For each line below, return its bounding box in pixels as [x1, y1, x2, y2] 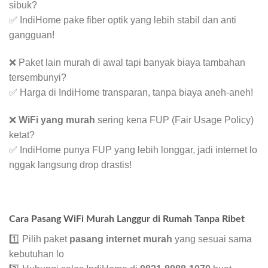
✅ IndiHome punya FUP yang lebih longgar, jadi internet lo [9, 144, 257, 155]
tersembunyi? [9, 72, 66, 83]
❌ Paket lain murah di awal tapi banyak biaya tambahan [9, 57, 245, 68]
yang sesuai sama [172, 234, 252, 245]
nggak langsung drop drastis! [9, 159, 132, 170]
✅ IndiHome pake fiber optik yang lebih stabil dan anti [9, 14, 236, 25]
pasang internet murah [69, 234, 172, 245]
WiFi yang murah [19, 114, 95, 125]
